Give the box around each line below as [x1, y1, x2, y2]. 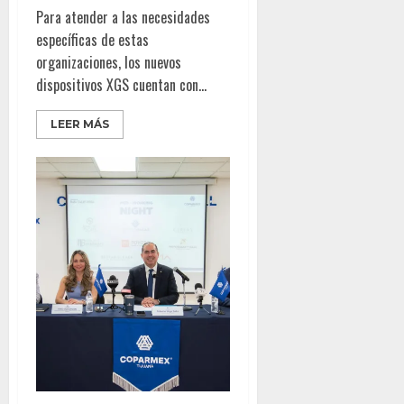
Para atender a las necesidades [36, 5, 210, 28]
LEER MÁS [50, 116, 109, 131]
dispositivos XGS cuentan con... [36, 73, 207, 96]
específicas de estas [36, 28, 149, 50]
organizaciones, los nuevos [36, 50, 181, 73]
